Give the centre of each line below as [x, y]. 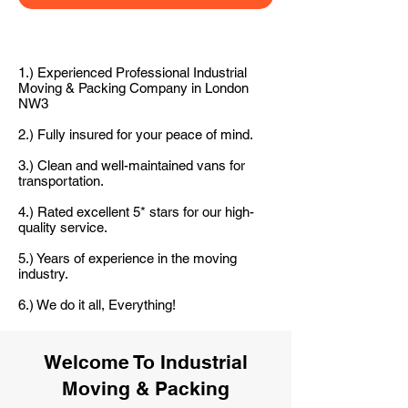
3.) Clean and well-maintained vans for [132, 165]
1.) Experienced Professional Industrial [133, 72]
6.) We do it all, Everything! [97, 305]
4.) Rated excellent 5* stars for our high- [136, 212]
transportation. [61, 181]
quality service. [63, 227]
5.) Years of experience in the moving [127, 258]
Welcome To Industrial [146, 362]
